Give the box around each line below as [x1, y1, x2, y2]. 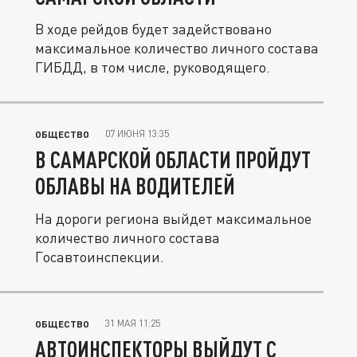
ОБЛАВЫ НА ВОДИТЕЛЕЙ [35, 172, 235, 199]
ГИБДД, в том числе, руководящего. [35, 58, 270, 76]
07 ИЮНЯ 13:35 [105, 127, 169, 139]
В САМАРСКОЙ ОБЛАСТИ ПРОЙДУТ [35, 146, 311, 173]
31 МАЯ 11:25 [105, 317, 160, 329]
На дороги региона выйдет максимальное [35, 210, 312, 227]
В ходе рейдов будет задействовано [35, 20, 272, 37]
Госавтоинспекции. [35, 248, 164, 265]
